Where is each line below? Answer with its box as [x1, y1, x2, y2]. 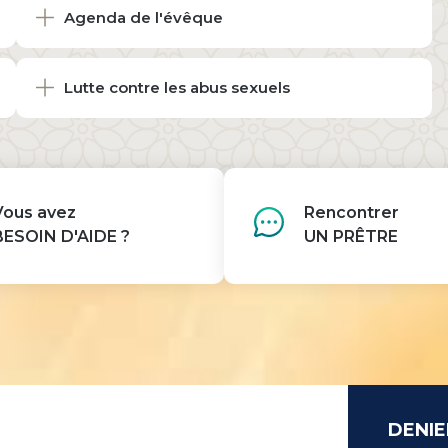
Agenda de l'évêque [63, 8, 223, 27]
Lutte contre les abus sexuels [63, 78, 290, 97]
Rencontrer [304, 202, 399, 222]
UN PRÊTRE [304, 226, 398, 246]
